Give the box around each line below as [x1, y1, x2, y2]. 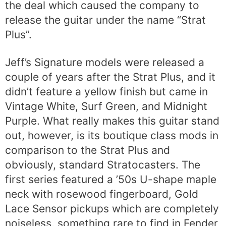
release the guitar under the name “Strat [5, 14, 206, 27]
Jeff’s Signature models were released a [5, 55, 204, 69]
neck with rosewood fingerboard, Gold [5, 187, 198, 200]
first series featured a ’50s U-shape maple [5, 173, 216, 186]
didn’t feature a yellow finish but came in [5, 85, 208, 98]
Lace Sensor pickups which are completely [5, 202, 219, 215]
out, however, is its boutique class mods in [5, 129, 218, 142]
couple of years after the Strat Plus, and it [5, 70, 215, 83]
